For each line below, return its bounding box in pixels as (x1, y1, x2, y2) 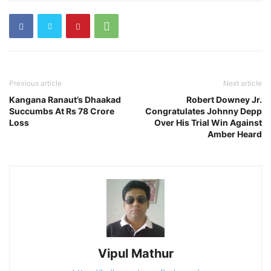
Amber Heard (207, 129, 262, 140)
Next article (223, 79, 262, 88)
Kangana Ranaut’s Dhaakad (9, 94, 121, 105)
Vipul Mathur (97, 246, 174, 261)
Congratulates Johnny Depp (145, 106, 262, 117)
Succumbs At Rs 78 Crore (9, 106, 114, 117)
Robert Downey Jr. (186, 94, 262, 105)
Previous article (9, 79, 62, 88)
